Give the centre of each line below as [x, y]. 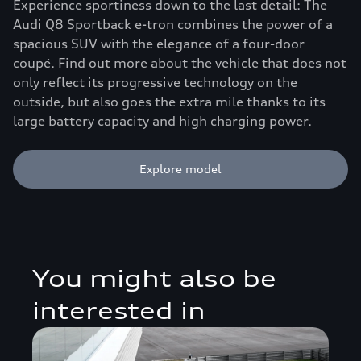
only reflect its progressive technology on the [155, 83]
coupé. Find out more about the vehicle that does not [180, 63]
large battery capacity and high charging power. [162, 121]
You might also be [154, 279]
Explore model [180, 169]
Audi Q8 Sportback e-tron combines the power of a [173, 25]
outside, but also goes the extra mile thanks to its [169, 102]
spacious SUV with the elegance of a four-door [159, 44]
